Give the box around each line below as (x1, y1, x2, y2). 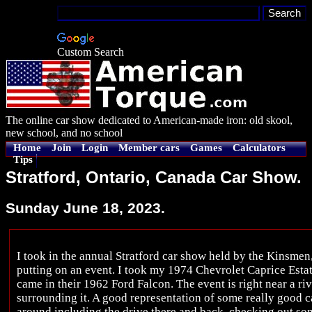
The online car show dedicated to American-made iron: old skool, (6, 114, 292, 126)
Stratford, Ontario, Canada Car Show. (6, 168, 302, 187)
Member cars (118, 142, 180, 153)
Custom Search (57, 46, 124, 58)
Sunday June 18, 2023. (6, 199, 165, 217)
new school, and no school (6, 127, 123, 139)
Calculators (233, 142, 286, 153)
